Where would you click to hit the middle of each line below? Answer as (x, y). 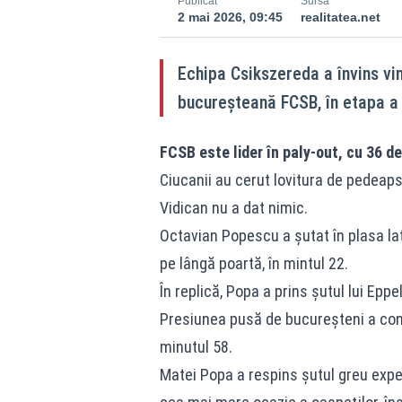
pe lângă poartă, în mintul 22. (253, 263)
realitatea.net (340, 17)
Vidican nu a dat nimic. (233, 208)
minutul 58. (196, 347)
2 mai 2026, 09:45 (230, 17)
